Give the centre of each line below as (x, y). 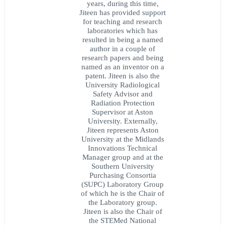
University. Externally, (123, 121)
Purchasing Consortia (123, 175)
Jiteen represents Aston (123, 130)
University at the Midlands (123, 139)
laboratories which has (123, 31)
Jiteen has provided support (123, 13)
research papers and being (123, 58)
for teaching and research (123, 22)
